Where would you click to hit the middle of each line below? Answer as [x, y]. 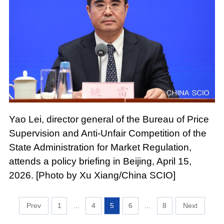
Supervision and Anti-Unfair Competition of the [107, 133]
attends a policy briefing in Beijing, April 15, [100, 161]
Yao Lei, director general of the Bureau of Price [109, 119]
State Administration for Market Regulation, [100, 147]
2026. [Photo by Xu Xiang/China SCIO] [92, 175]
